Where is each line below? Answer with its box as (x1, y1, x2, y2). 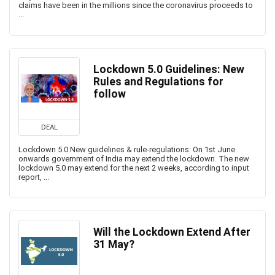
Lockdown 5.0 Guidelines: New (93, 63, 244, 76)
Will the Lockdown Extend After (93, 226, 250, 238)
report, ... (18, 172, 49, 182)
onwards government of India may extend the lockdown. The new (18, 154, 249, 163)
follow (93, 88, 126, 100)
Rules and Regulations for (93, 76, 223, 88)
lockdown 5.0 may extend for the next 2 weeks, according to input (18, 163, 249, 172)
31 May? (93, 238, 134, 250)
